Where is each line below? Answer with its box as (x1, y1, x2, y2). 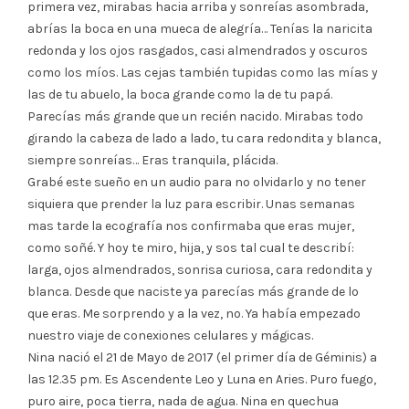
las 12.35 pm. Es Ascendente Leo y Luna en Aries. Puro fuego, (27, 371, 376, 387)
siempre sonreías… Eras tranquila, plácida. (27, 152, 278, 168)
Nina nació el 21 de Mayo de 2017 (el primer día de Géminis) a (27, 349, 377, 365)
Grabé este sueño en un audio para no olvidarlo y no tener (27, 173, 366, 190)
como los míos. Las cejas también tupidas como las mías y (27, 64, 378, 80)
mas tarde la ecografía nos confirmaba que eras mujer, (27, 217, 354, 234)
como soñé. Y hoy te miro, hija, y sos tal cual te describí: (27, 239, 354, 256)
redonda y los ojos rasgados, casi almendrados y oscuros (27, 42, 368, 58)
